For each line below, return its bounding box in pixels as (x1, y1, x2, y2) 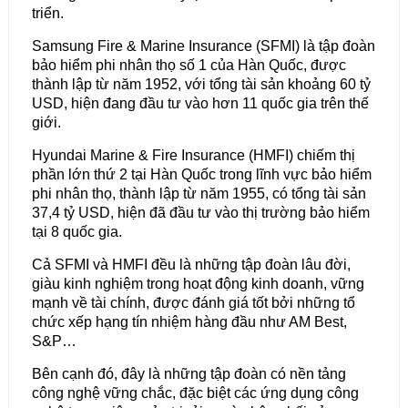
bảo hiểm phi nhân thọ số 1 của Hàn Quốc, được (31, 57, 346, 74)
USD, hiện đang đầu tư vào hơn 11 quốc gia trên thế (31, 96, 369, 112)
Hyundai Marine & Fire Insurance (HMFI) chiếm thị (31, 148, 355, 164)
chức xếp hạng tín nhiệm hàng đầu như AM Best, (31, 314, 347, 331)
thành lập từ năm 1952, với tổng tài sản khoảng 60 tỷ (31, 76, 371, 93)
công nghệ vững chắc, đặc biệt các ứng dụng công (31, 385, 359, 402)
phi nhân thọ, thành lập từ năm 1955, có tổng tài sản (31, 186, 366, 202)
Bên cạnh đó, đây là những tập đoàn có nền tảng (31, 366, 346, 382)
